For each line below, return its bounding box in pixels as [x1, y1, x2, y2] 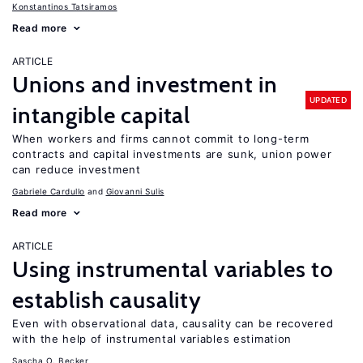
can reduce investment [12, 163, 141, 176]
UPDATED [309, 94, 347, 105]
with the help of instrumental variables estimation [12, 332, 293, 345]
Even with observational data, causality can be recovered [12, 317, 334, 330]
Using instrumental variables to [12, 255, 335, 283]
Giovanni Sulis [105, 186, 164, 196]
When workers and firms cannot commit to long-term [12, 132, 310, 145]
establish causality [12, 286, 202, 314]
